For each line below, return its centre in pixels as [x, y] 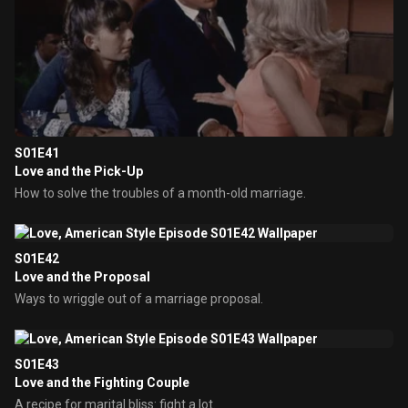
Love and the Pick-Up [79, 171]
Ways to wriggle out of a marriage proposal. [139, 299]
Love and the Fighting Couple [102, 382]
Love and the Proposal [82, 277]
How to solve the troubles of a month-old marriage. [160, 193]
